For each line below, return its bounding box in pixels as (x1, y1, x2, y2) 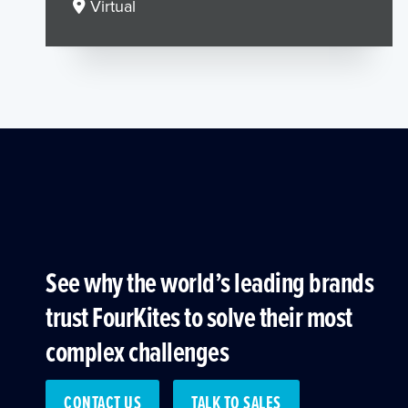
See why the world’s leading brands (46, 260, 373, 302)
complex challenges (46, 330, 229, 372)
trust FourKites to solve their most (46, 295, 352, 337)
